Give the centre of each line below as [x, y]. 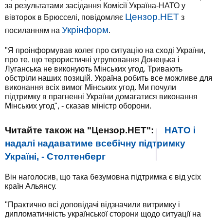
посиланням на [33, 30]
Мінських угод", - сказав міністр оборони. [78, 106]
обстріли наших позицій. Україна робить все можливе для [109, 78]
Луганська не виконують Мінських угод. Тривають [94, 69]
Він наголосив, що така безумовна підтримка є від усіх [103, 177]
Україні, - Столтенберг [55, 156]
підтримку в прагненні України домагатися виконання [101, 97]
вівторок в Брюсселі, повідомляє [65, 17]
